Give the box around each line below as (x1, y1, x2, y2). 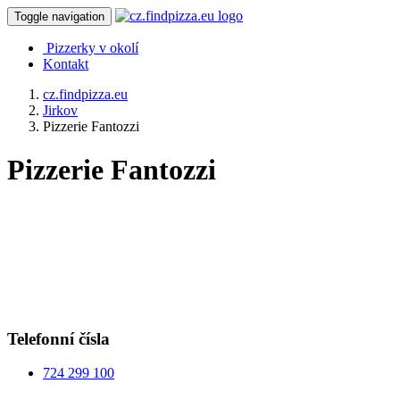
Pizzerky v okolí (46, 40, 138, 55)
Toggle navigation (14, 10, 104, 23)
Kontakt (43, 56, 88, 71)
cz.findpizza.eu (43, 87, 128, 102)
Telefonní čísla (7, 329, 110, 348)
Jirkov (43, 103, 78, 118)
